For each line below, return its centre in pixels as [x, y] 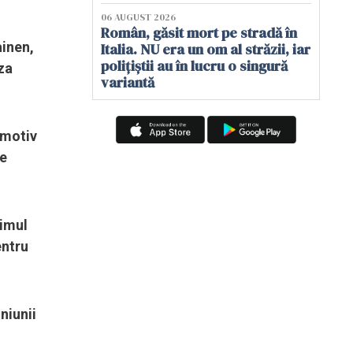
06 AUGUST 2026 [138, 17]
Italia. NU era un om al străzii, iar [206, 49]
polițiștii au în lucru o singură [194, 66]
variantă [128, 82]
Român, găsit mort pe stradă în [199, 33]
